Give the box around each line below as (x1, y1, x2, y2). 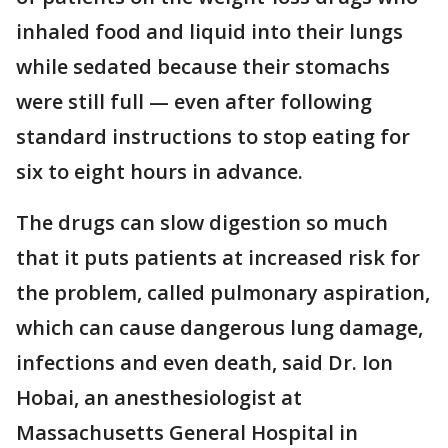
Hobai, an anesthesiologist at (16, 384, 302, 411)
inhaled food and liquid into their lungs (16, 18, 403, 45)
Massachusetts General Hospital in (16, 419, 358, 446)
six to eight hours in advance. (16, 158, 303, 185)
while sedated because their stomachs (16, 53, 390, 80)
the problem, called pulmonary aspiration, (16, 279, 430, 306)
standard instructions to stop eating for (16, 123, 410, 150)
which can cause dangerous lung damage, (16, 314, 423, 341)
